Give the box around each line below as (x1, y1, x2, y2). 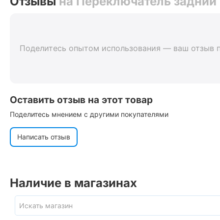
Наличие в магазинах (10, 176, 137, 190)
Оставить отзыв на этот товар (10, 94, 153, 106)
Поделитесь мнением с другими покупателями (10, 110, 168, 118)
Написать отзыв (17, 133, 70, 141)
